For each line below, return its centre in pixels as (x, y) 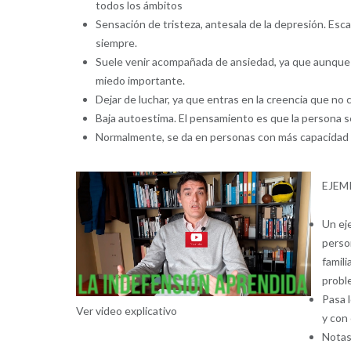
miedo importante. (140, 81)
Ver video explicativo (126, 311)
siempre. (116, 43)
